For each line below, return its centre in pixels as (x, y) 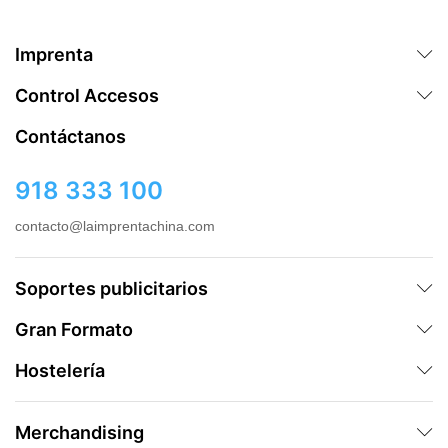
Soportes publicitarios (111, 288)
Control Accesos (87, 95)
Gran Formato (74, 329)
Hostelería (60, 370)
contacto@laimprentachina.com (115, 225)
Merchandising (79, 432)
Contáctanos (70, 136)
